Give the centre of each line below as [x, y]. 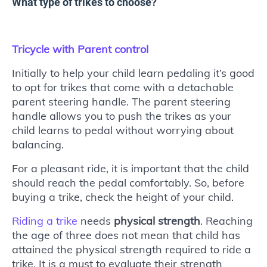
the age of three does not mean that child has [126, 235]
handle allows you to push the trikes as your [122, 116]
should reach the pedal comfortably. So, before [128, 182]
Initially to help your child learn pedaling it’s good [133, 73]
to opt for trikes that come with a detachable [123, 87]
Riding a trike [45, 221]
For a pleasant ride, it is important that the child [131, 168]
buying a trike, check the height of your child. [123, 197]
